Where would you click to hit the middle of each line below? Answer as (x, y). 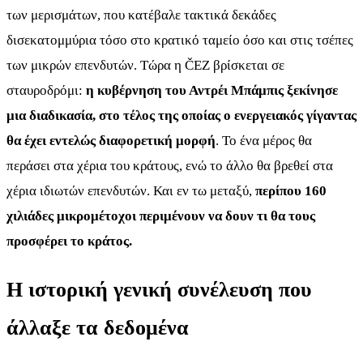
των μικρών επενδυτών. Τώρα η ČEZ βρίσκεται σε (145, 66)
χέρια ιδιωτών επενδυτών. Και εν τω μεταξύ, (131, 191)
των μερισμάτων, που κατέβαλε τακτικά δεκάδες (141, 15)
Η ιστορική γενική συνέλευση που (159, 290)
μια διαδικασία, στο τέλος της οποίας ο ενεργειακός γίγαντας (181, 116)
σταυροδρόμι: (46, 91)
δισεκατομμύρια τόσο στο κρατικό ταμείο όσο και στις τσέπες (180, 41)
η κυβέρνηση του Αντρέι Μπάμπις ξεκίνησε (212, 91)
